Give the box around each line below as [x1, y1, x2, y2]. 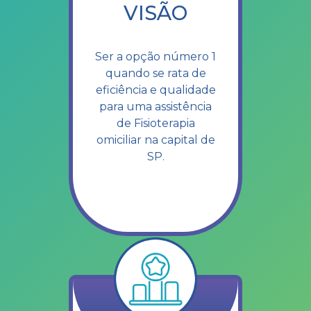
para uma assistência [99, 99, 212, 113]
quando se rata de [105, 66, 206, 80]
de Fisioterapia [116, 116, 195, 130]
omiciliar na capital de [96, 133, 215, 146]
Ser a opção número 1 [95, 49, 216, 63]
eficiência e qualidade [95, 83, 216, 96]
